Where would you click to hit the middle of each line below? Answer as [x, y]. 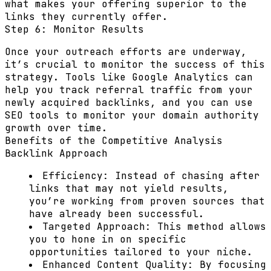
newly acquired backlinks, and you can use [129, 103]
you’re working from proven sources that [147, 201]
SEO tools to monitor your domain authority [132, 115]
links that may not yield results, [129, 188]
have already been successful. [117, 214]
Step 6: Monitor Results [74, 29]
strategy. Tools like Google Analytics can [129, 77]
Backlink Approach [56, 153]
